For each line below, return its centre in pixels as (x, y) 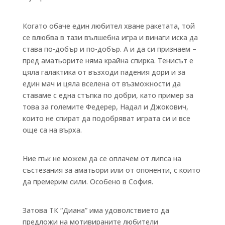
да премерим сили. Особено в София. (88, 181)
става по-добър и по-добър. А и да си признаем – (109, 49)
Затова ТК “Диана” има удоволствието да (96, 210)
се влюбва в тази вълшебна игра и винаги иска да (110, 37)
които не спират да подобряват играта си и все (106, 118)
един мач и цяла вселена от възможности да (101, 83)
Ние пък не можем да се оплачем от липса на (102, 158)
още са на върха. (52, 130)
